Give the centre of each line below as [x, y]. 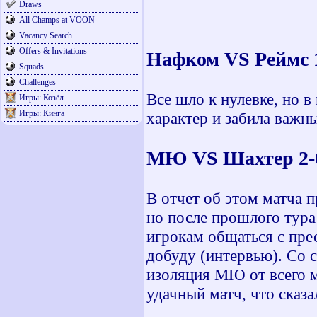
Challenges [38, 82]
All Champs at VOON [57, 20]
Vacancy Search [46, 35]
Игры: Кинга [42, 113]
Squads [31, 67]
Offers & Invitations [53, 51]
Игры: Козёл [41, 98]
